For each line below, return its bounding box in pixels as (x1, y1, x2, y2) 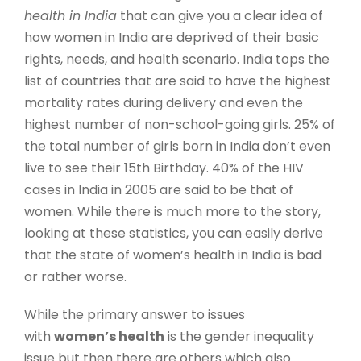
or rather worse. (24, 268, 127, 287)
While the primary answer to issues (24, 305, 245, 325)
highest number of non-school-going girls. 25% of (24, 115, 335, 135)
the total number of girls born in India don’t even (24, 137, 330, 156)
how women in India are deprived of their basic (24, 28, 319, 48)
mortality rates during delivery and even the (24, 93, 303, 113)
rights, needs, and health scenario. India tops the (24, 50, 330, 69)
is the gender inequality (164, 327, 314, 346)
